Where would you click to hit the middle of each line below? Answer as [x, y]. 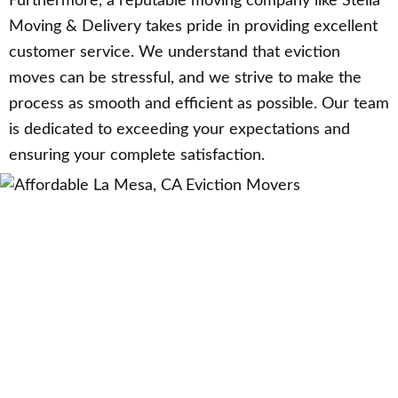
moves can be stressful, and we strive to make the [185, 79]
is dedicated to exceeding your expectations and [179, 130]
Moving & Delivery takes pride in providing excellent [193, 27]
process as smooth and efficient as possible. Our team [199, 104]
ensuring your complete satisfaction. [137, 156]
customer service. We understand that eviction [175, 53]
